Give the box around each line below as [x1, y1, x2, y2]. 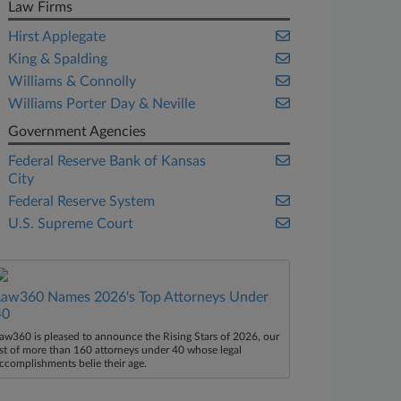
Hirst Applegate [8, 30, 107, 44]
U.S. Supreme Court [8, 217, 134, 231]
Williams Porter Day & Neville [8, 97, 196, 111]
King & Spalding [8, 52, 108, 66]
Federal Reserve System [8, 194, 156, 209]
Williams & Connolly [8, 74, 137, 89]
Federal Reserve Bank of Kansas [8, 154, 207, 168]
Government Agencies [8, 124, 147, 139]
